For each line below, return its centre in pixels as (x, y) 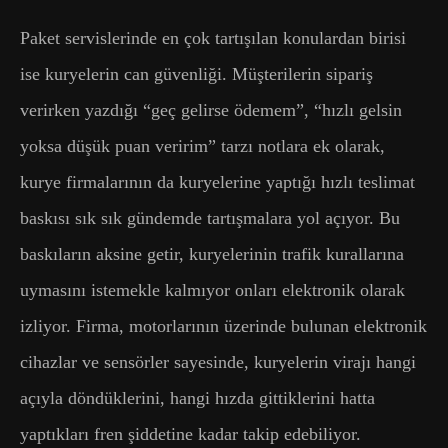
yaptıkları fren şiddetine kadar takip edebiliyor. (190, 433)
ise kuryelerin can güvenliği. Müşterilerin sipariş (196, 73)
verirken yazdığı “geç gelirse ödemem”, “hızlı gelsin (211, 109)
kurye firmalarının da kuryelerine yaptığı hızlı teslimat (217, 181)
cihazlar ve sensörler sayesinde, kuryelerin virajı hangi (218, 361)
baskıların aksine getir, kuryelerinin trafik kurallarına (212, 253)
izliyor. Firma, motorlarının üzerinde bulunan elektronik (223, 325)
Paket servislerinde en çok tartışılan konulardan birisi (213, 37)
